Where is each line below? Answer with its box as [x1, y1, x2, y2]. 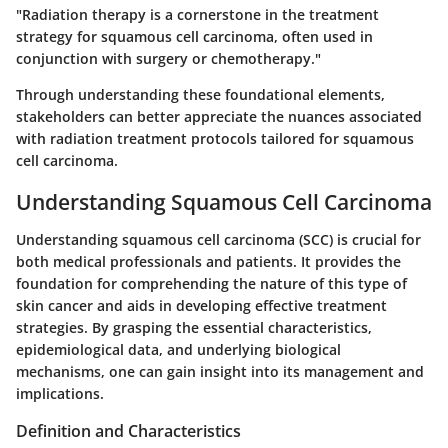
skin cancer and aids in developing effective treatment [16, 296, 387, 316]
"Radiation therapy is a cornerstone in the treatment [16, 4, 379, 24]
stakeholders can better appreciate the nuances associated [16, 106, 422, 126]
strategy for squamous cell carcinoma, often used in [16, 26, 373, 46]
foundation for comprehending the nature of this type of [16, 274, 407, 294]
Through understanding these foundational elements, [16, 84, 385, 104]
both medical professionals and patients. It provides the [16, 252, 401, 272]
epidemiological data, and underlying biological [16, 340, 341, 360]
